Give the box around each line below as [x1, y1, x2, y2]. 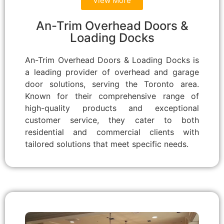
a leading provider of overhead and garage [25, 66, 199, 77]
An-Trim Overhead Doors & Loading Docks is [25, 54, 199, 65]
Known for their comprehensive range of [25, 90, 199, 101]
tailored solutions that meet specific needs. [25, 138, 188, 149]
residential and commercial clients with [25, 126, 199, 137]
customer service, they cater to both [25, 114, 199, 125]
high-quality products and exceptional [25, 102, 199, 113]
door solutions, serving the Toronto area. [25, 78, 199, 89]
